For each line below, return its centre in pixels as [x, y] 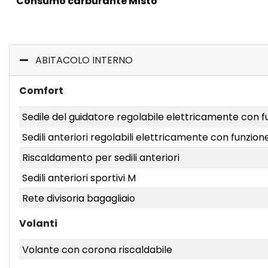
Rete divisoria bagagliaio [78, 198]
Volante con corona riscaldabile [97, 250]
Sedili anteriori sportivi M [79, 178]
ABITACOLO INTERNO [84, 60]
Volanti [38, 223]
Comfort [41, 91]
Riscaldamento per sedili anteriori [100, 158]
